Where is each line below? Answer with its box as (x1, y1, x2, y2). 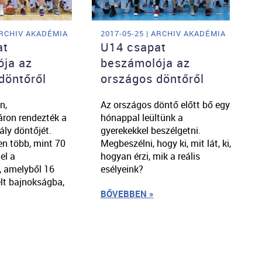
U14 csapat (100, 39, 166, 55)
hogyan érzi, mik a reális (100, 149, 200, 163)
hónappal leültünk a (100, 111, 183, 124)
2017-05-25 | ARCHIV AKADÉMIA (100, 27, 226, 39)
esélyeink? (100, 162, 143, 175)
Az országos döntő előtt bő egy (100, 98, 230, 111)
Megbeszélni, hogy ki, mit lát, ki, (100, 136, 231, 150)
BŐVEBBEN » (100, 187, 154, 199)
